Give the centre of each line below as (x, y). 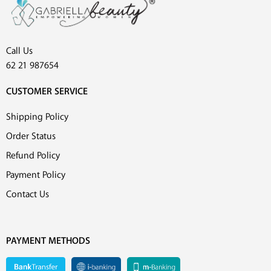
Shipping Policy (37, 117)
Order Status (31, 136)
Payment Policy (36, 175)
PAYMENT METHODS (48, 241)
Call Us (19, 51)
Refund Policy (33, 155)
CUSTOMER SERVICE (47, 91)
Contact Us (28, 194)
